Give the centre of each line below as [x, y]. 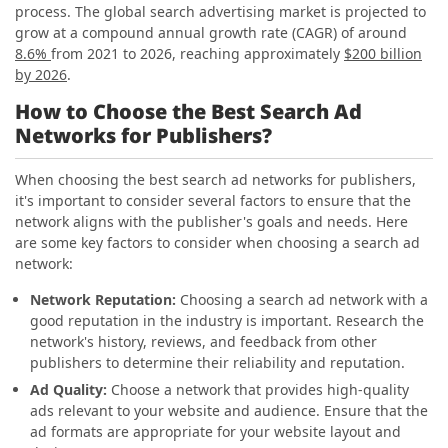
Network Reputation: [103, 299]
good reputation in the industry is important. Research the [227, 320]
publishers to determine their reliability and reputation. [217, 362]
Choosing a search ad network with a [302, 299]
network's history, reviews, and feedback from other [203, 341]
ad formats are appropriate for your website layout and [215, 431]
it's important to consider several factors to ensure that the [213, 200]
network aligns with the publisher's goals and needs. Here [211, 221]
